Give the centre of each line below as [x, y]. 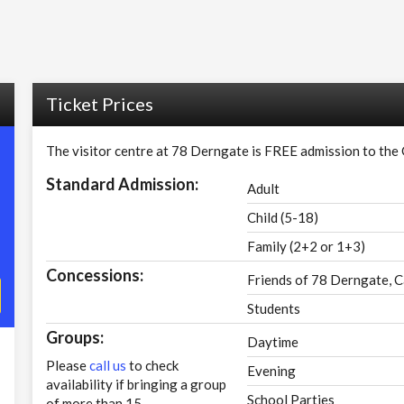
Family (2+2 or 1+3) [306, 246]
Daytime [272, 342]
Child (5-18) [282, 217]
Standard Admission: [122, 184]
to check [152, 365]
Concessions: [94, 275]
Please [67, 365]
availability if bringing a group [136, 384]
